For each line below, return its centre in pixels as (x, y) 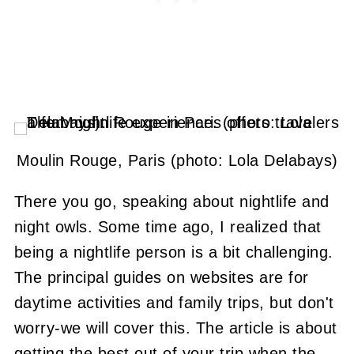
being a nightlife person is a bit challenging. (173, 252)
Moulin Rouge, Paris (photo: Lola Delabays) (177, 160)
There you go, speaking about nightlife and (171, 201)
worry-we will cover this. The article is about (175, 328)
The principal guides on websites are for (161, 277)
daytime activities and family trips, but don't (174, 303)
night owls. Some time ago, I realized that (168, 227)
